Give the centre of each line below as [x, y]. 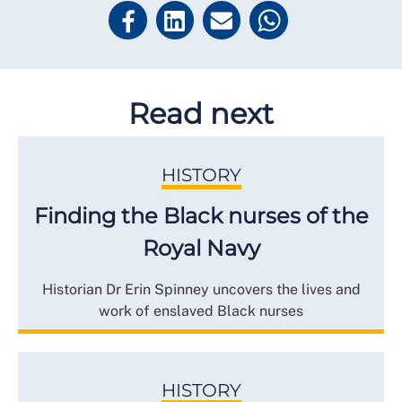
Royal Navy [201, 248]
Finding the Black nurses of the [201, 215]
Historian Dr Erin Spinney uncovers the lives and [201, 289]
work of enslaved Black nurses [201, 310]
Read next [201, 113]
